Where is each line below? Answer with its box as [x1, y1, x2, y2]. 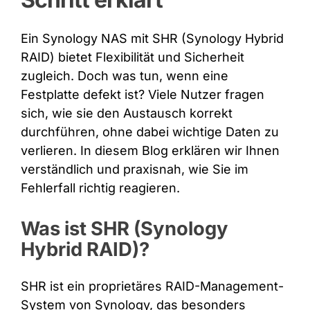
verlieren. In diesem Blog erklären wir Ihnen [20, 143, 280, 158]
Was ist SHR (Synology [20, 216, 228, 240]
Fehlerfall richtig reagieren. [20, 180, 180, 195]
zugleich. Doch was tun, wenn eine [20, 68, 228, 83]
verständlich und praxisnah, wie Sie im [20, 161, 248, 176]
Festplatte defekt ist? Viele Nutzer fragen [20, 86, 264, 102]
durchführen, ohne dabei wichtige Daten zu [20, 124, 279, 139]
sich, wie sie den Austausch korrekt [20, 105, 232, 120]
